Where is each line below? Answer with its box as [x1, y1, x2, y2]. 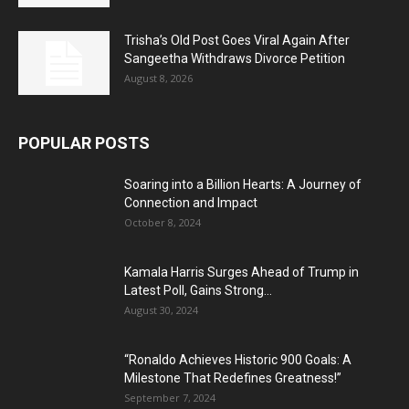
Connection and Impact [124, 195, 257, 211]
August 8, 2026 [124, 71, 193, 86]
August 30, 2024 [124, 303, 198, 318]
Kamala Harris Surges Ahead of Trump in [124, 265, 359, 280]
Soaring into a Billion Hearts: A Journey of [124, 177, 362, 193]
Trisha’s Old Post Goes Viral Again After [124, 33, 350, 48]
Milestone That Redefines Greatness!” [124, 371, 341, 386]
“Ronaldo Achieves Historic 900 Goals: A [124, 352, 351, 368]
